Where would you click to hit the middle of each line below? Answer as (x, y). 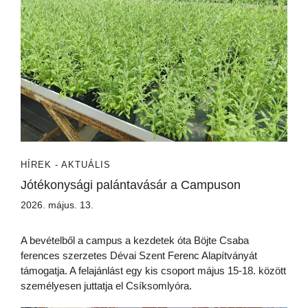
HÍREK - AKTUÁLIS (66, 165)
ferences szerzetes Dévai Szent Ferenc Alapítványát (139, 256)
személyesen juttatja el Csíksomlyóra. (106, 286)
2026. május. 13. (57, 205)
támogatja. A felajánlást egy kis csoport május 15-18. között (153, 271)
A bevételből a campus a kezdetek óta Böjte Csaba (135, 241)
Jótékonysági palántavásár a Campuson (131, 185)
